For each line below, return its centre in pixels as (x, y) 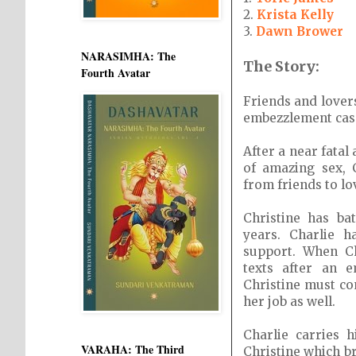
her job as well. (289, 301)
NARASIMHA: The (128, 56)
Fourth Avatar (116, 73)
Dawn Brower (300, 31)
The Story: (281, 66)
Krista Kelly (295, 14)
